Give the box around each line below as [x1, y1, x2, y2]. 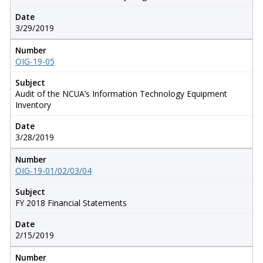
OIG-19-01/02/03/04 [15, 164, 92, 176]
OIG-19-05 [15, 55, 55, 67]
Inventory [15, 99, 51, 110]
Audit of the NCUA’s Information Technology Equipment [15, 87, 227, 99]
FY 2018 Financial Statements [15, 197, 127, 208]
